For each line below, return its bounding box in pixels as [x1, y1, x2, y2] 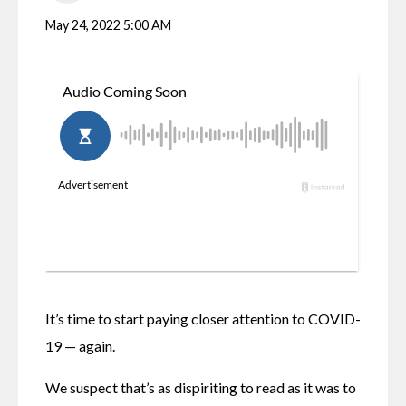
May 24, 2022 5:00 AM [45, 16, 171, 33]
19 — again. [45, 336, 115, 354]
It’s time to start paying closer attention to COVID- [45, 309, 361, 327]
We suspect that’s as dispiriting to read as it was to [45, 378, 356, 396]
